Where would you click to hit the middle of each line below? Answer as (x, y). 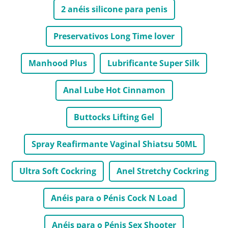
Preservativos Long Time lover (114, 36)
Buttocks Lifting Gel (114, 117)
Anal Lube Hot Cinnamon (114, 90)
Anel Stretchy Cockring (163, 171)
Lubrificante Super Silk (153, 63)
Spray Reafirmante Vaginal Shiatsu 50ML (114, 144)
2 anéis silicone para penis (114, 9)
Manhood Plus (58, 63)
